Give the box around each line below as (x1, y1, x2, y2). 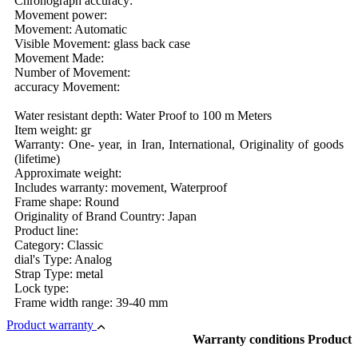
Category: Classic (14, 237, 103, 252)
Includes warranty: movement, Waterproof (14, 180, 227, 194)
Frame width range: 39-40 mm (14, 295, 168, 309)
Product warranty (6, 317, 97, 332)
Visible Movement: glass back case (14, 36, 190, 50)
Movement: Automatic (14, 22, 127, 36)
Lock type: (14, 280, 69, 295)
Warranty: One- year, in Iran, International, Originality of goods (14, 137, 344, 151)
